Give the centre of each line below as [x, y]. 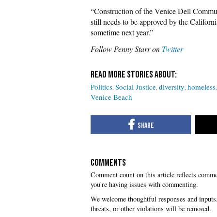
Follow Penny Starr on [126, 49]
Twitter [172, 49]
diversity [172, 87]
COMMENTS [108, 163]
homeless [201, 87]
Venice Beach [111, 97]
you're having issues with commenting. [144, 184]
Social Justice [136, 87]
